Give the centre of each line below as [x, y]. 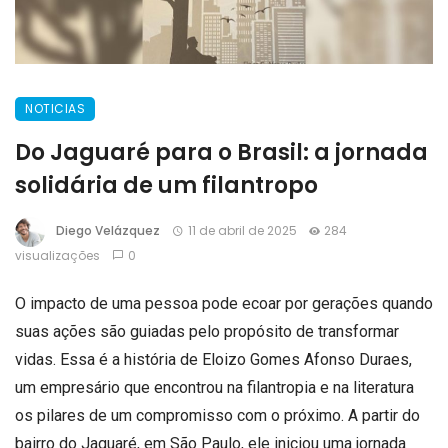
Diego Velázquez [108, 230]
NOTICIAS [55, 108]
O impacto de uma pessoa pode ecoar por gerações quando [224, 303]
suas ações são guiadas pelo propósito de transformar [207, 331]
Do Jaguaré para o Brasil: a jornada [221, 152]
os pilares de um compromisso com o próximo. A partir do [217, 415]
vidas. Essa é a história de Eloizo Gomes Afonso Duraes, [213, 359]
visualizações [57, 255]
